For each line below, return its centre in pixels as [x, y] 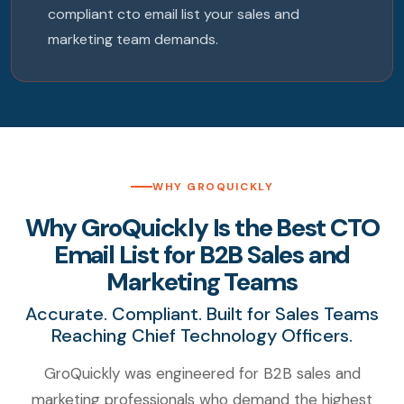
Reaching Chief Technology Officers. [202, 336]
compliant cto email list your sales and [174, 14]
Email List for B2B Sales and [202, 255]
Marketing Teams [202, 282]
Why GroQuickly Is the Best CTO [202, 228]
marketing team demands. [133, 40]
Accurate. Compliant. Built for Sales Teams [202, 314]
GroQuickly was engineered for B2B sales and [202, 374]
